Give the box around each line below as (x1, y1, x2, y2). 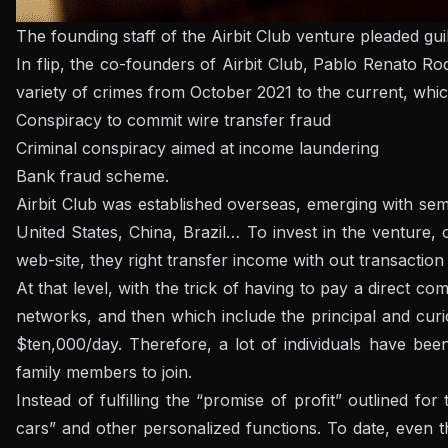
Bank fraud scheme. (16, 165, 169, 186)
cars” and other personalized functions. (16, 417, 327, 438)
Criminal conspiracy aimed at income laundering (16, 137, 379, 158)
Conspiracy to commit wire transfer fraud (16, 109, 331, 130)
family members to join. (16, 361, 192, 382)
